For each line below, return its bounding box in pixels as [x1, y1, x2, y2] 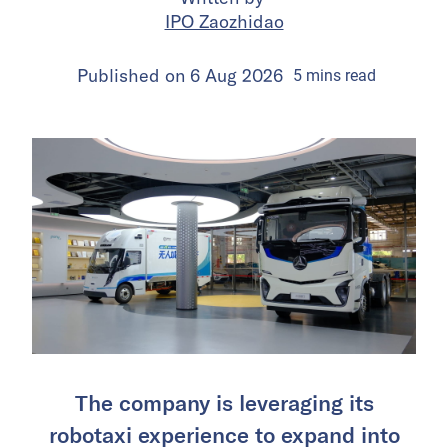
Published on [77, 63, 190, 87]
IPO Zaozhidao [164, 9, 284, 33]
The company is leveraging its [74, 388, 374, 415]
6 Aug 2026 [190, 63, 283, 87]
